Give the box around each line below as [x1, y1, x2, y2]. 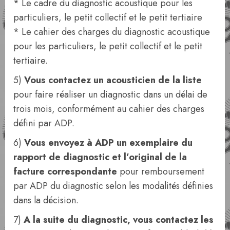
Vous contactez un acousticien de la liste [24, 73, 202, 87]
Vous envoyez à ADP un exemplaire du [24, 136, 193, 149]
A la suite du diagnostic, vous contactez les [24, 213, 214, 226]
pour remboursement [117, 164, 204, 178]
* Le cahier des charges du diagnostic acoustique [13, 25, 210, 39]
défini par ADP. [13, 116, 74, 130]
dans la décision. [13, 193, 79, 207]
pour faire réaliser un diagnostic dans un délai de [13, 87, 207, 101]
